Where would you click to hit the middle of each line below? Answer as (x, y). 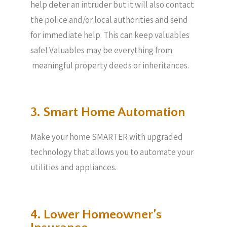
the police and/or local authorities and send (109, 20)
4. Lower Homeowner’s (96, 214)
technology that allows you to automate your (112, 152)
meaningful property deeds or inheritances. (110, 65)
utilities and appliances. (73, 167)
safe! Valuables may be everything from (102, 50)
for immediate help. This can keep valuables (110, 35)
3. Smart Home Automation (108, 112)
